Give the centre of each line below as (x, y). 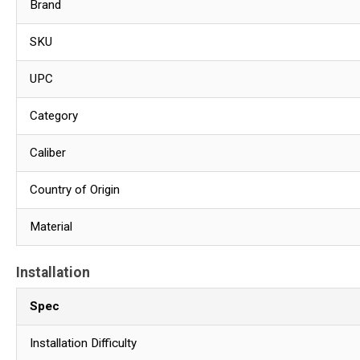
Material (51, 227)
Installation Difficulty (83, 343)
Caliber (48, 153)
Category (54, 116)
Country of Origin (75, 190)
